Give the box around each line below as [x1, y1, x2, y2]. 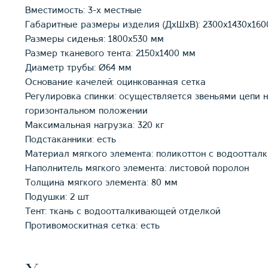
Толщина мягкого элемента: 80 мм [25, 177, 178, 188]
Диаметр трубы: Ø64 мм [25, 62, 132, 74]
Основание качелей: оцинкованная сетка [25, 77, 206, 88]
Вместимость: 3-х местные [25, 5, 142, 16]
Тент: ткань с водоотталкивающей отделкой [25, 206, 220, 217]
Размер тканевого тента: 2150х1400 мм [25, 48, 196, 59]
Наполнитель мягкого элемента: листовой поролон [25, 163, 249, 174]
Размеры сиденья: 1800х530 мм [25, 33, 164, 45]
